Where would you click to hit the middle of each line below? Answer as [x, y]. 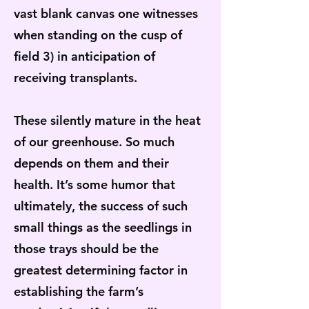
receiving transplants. [77, 78]
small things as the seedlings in [103, 227]
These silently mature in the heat [107, 120]
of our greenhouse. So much [94, 142]
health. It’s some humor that [94, 185]
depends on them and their [91, 163]
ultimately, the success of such [101, 206]
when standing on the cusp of [98, 35]
